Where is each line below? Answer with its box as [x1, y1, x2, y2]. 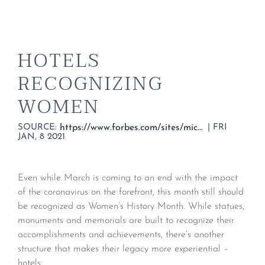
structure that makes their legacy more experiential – [18, 244, 228, 254]
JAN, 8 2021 [18, 132, 65, 142]
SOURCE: [18, 123, 60, 132]
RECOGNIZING [18, 68, 163, 101]
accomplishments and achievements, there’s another [18, 230, 224, 240]
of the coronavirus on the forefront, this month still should [18, 188, 244, 198]
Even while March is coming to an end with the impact [18, 173, 238, 183]
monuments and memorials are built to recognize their [18, 216, 234, 226]
